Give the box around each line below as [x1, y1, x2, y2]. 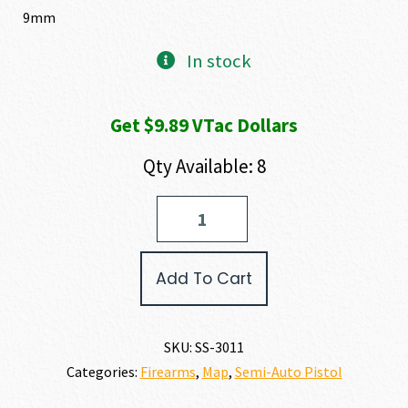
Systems [22, 214, 71, 231]
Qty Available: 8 [142, 153, 266, 178]
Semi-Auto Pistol [234, 362, 342, 381]
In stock [186, 48, 251, 73]
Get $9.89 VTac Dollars [110, 112, 298, 138]
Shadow [22, 195, 66, 212]
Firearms [139, 362, 196, 381]
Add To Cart [156, 267, 252, 290]
